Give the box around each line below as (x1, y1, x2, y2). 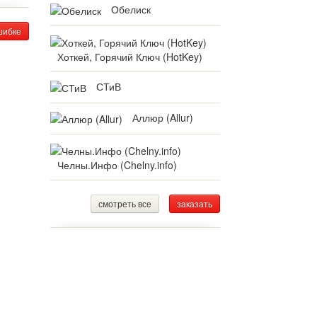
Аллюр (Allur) (132, 110, 193, 125)
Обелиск (111, 1, 151, 16)
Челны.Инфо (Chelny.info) (57, 157, 177, 172)
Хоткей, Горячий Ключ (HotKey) (57, 49, 202, 64)
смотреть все (98, 197, 151, 209)
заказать (177, 197, 212, 209)
